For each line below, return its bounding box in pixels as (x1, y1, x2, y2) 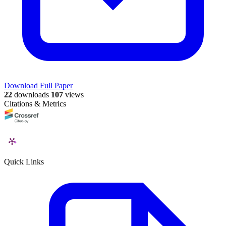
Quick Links (4, 157, 44, 166)
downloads (12, 90, 49, 99)
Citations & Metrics (4, 99, 66, 108)
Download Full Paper (4, 81, 73, 90)
